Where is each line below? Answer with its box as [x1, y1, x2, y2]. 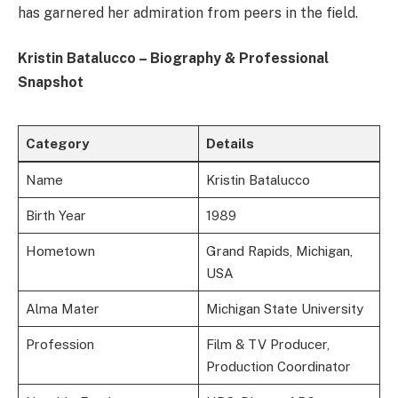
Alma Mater [25, 301, 99, 317]
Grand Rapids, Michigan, [205, 243, 353, 259]
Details [205, 136, 254, 152]
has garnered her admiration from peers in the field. [18, 4, 358, 21]
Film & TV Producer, [205, 337, 330, 353]
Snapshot [18, 74, 84, 92]
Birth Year [25, 208, 86, 224]
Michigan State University [205, 301, 363, 317]
